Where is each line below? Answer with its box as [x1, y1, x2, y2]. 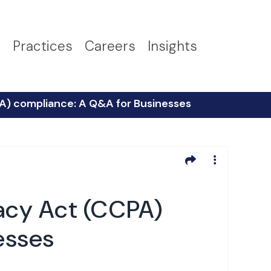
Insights [148, 37, 197, 55]
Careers [85, 37, 135, 55]
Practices [13, 37, 73, 55]
